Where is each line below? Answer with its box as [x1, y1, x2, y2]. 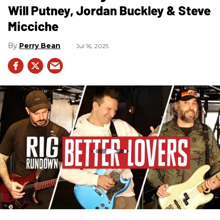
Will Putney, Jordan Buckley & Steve [8, 2, 211, 18]
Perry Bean [19, 41, 60, 51]
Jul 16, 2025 [76, 42, 109, 50]
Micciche [8, 18, 58, 34]
